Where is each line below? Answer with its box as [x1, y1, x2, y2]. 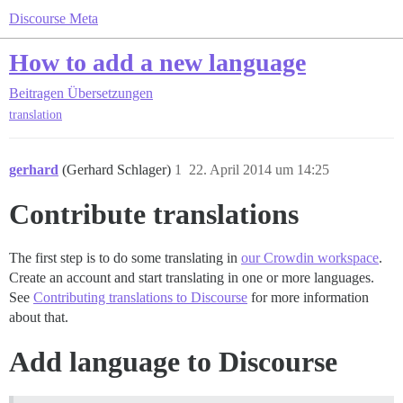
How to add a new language [9, 49, 306, 76]
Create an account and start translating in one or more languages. [9, 270, 374, 286]
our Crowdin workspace [241, 250, 379, 266]
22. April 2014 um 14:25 [189, 162, 329, 178]
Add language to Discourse [9, 345, 337, 379]
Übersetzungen [67, 85, 153, 101]
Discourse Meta [9, 11, 98, 26]
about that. [9, 309, 68, 326]
